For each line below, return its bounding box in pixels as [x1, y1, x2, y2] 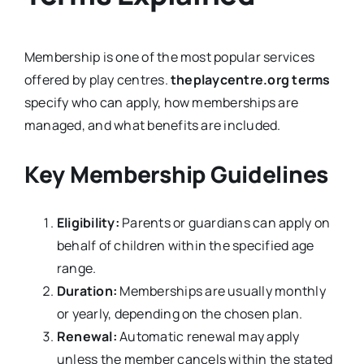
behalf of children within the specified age [56, 236, 314, 254]
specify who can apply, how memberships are [24, 93, 299, 111]
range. [56, 258, 97, 277]
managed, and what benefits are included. [24, 115, 281, 134]
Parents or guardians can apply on [119, 213, 331, 232]
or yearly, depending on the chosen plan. [56, 304, 303, 323]
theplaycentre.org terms [171, 70, 331, 89]
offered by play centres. [24, 70, 171, 89]
